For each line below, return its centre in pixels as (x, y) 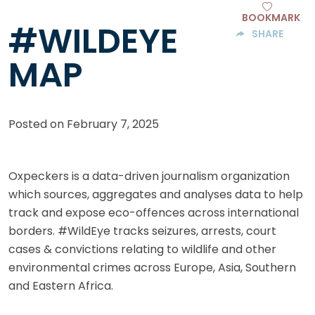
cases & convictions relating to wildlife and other (142, 249)
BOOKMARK (271, 17)
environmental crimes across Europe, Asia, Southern (152, 267)
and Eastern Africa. (61, 285)
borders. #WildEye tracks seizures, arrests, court (142, 231)
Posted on (38, 124)
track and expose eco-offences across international (154, 212)
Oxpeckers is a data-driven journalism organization (149, 176)
